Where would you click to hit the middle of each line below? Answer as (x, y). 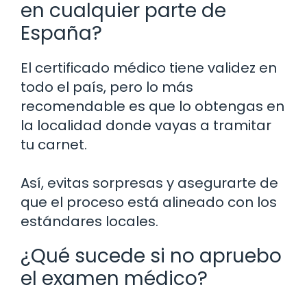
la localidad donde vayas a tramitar (146, 125)
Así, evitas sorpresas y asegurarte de (149, 183)
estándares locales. (89, 221)
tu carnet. (54, 144)
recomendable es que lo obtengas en (152, 106)
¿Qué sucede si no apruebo (151, 256)
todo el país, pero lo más (107, 87)
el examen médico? (114, 278)
